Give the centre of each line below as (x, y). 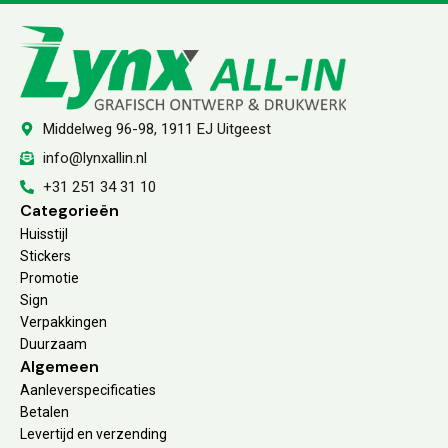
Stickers (45, 256)
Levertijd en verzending (93, 434)
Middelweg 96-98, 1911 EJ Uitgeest (156, 129)
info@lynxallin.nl (94, 158)
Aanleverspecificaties (88, 390)
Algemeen (59, 367)
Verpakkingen (63, 322)
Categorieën (69, 211)
